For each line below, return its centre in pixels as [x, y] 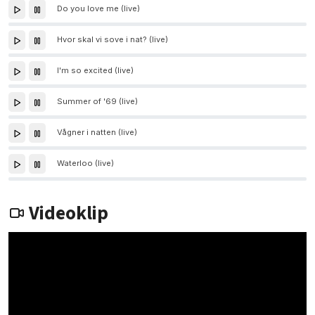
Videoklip [67, 213]
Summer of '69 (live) [97, 102]
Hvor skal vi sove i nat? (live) [112, 40]
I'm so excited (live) [95, 71]
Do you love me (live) [98, 9]
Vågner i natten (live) [97, 133]
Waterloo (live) [85, 163]
